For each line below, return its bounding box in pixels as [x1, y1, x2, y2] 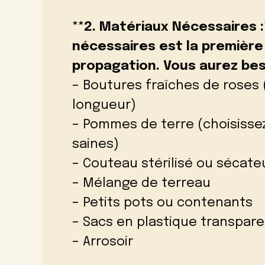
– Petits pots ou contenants [72, 196, 253, 210]
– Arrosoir [72, 235, 133, 249]
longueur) [72, 99, 136, 112]
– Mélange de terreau [72, 177, 211, 190]
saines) [72, 138, 119, 151]
